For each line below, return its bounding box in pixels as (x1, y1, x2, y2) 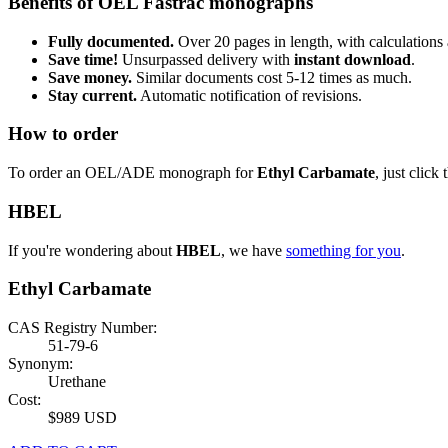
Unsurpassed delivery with (118, 50, 294, 68)
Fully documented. (48, 32, 174, 50)
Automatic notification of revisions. (137, 86, 362, 104)
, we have (221, 241, 286, 259)
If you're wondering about (8, 241, 176, 259)
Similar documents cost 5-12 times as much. (132, 68, 412, 86)
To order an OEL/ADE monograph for (8, 164, 257, 182)
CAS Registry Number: (8, 318, 157, 336)
